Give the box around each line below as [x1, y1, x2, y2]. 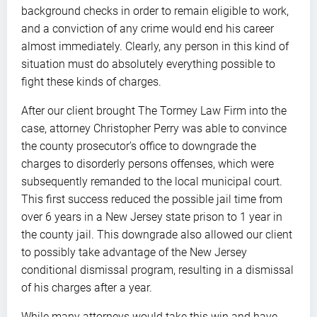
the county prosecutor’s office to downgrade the [21, 139, 256, 153]
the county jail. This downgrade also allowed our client [21, 227, 292, 241]
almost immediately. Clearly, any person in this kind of [21, 39, 289, 53]
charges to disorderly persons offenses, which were [21, 156, 274, 171]
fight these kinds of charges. [21, 74, 161, 88]
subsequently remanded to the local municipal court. [21, 174, 282, 188]
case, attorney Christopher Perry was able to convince [21, 121, 287, 135]
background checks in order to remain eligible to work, [21, 4, 289, 18]
